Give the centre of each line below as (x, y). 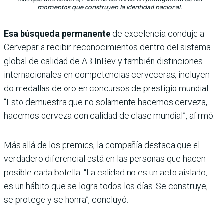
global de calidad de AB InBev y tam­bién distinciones (103, 61)
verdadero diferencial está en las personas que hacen (105, 158)
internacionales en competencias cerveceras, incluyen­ (108, 74)
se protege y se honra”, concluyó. (66, 199)
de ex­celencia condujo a (157, 33)
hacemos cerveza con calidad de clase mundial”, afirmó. (109, 115)
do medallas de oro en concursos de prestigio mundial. (107, 88)
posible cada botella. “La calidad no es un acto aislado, (106, 172)
